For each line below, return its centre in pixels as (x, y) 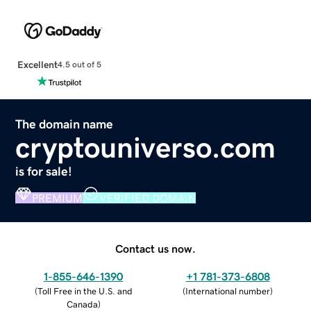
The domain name (65, 124)
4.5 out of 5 (79, 65)
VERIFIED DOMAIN (148, 197)
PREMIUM (58, 197)
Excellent (37, 64)
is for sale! (44, 171)
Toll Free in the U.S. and (85, 291)
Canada (82, 304)
